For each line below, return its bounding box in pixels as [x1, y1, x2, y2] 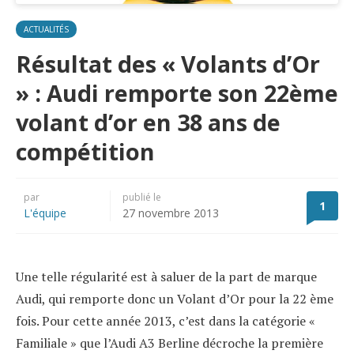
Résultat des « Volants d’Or [16, 48, 320, 80]
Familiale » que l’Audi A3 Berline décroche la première [16, 334, 323, 352]
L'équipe [24, 205, 66, 221]
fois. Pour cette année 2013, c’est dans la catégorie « [16, 312, 315, 330]
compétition [16, 136, 155, 168]
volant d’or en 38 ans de [16, 107, 281, 138]
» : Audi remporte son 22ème [16, 77, 338, 109]
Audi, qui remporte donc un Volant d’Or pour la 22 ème [16, 290, 333, 308]
